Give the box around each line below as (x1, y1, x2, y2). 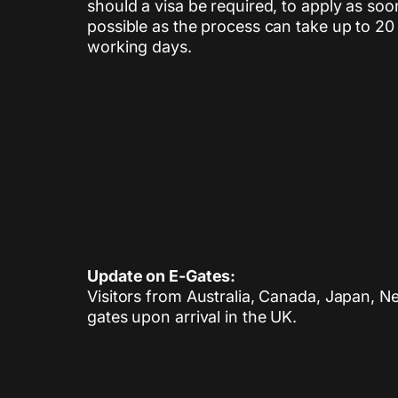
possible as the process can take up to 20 (87, 16, 394, 36)
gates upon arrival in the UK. (87, 306, 298, 326)
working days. (87, 36, 192, 56)
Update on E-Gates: (87, 266, 236, 285)
